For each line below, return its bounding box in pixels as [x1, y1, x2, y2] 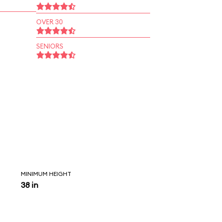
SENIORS [36, 42, 63, 50]
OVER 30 [36, 18, 63, 26]
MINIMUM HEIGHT [21, 170, 72, 177]
